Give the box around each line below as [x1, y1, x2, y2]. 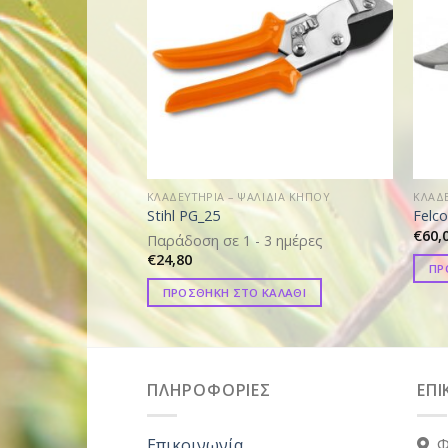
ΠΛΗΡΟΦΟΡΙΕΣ [147, 379, 271, 402]
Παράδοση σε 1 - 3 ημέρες [146, 230, 323, 250]
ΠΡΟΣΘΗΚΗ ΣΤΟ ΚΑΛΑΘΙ [162, 285, 307, 301]
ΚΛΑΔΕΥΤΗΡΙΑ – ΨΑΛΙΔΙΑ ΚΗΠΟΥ [146, 188, 331, 204]
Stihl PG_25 [146, 206, 220, 226]
